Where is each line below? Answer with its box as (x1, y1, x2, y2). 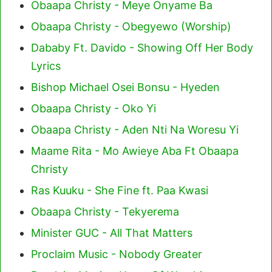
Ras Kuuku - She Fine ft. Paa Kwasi (31, 184, 208, 197)
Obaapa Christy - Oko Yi (31, 102, 156, 115)
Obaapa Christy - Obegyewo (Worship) (31, 20, 231, 33)
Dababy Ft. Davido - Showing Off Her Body (31, 41, 253, 54)
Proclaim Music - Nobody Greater (31, 248, 202, 260)
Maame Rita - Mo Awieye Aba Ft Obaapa (31, 144, 239, 157)
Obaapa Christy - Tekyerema (31, 205, 179, 218)
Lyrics (31, 59, 61, 72)
